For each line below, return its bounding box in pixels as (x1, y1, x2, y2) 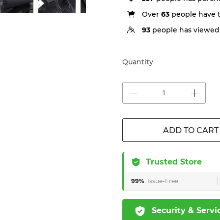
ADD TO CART (163, 126, 219, 135)
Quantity (122, 57, 153, 66)
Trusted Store (146, 157, 202, 166)
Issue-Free (147, 177, 178, 185)
